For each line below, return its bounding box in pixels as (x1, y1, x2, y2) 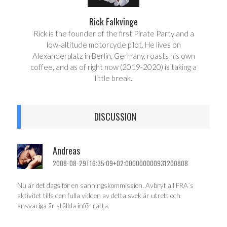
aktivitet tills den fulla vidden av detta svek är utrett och (17, 191, 180, 200)
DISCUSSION (94, 110, 136, 123)
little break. (95, 73, 132, 83)
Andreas (53, 144, 80, 157)
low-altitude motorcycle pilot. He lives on (46, 40, 181, 49)
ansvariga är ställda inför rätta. (17, 201, 109, 210)
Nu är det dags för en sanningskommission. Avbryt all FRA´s (17, 181, 194, 190)
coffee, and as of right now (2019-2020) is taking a (30, 62, 197, 71)
